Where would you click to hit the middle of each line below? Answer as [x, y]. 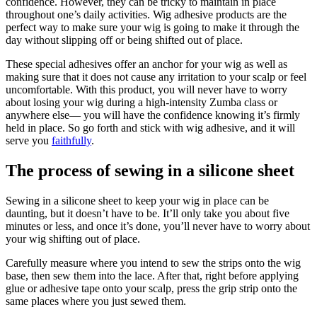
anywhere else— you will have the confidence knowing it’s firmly [153, 115]
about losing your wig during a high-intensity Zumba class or [142, 103]
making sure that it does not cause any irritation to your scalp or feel [156, 77]
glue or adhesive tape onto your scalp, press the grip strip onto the [151, 289]
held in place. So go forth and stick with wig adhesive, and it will [150, 128]
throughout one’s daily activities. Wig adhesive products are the [146, 15]
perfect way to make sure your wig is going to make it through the [152, 28]
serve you [29, 141]
